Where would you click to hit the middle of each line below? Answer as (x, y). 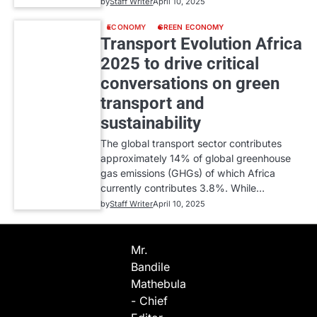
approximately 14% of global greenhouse (196, 158)
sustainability (151, 123)
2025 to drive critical (180, 64)
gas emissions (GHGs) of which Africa (188, 173)
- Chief (149, 301)
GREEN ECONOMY (191, 27)
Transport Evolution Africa (202, 44)
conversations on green (190, 84)
